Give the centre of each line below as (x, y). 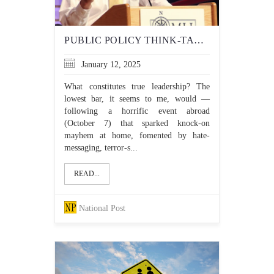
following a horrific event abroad (137, 111)
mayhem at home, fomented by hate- (137, 135)
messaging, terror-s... (101, 148)
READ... (87, 174)
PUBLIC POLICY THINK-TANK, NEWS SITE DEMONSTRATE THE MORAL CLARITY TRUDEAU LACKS (199, 40)
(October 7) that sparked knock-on (137, 123)
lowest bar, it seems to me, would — (137, 99)
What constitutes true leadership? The (137, 87)
